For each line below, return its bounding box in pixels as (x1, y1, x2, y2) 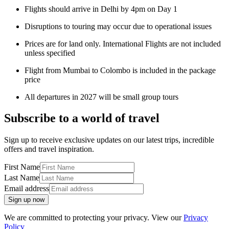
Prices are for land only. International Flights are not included (25, 39, 221, 48)
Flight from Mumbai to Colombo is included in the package (25, 65, 216, 75)
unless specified (25, 48, 75, 57)
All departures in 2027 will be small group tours (25, 92, 178, 101)
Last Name (4, 173, 39, 182)
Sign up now (8, 196, 44, 204)
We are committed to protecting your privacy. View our (4, 213, 184, 222)
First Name (4, 163, 40, 172)
